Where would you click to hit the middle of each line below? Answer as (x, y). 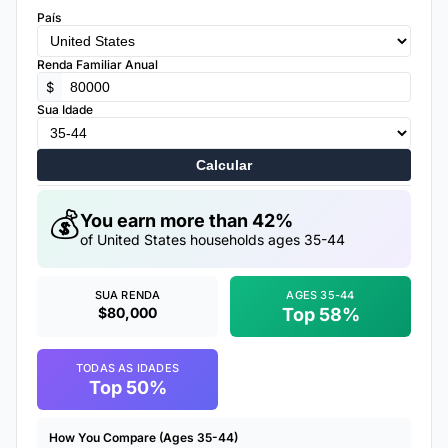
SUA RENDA (127, 295)
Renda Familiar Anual (97, 64)
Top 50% (127, 387)
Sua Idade (65, 109)
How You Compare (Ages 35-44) (143, 437)
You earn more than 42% (186, 220)
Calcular (224, 165)
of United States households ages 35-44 (212, 239)
